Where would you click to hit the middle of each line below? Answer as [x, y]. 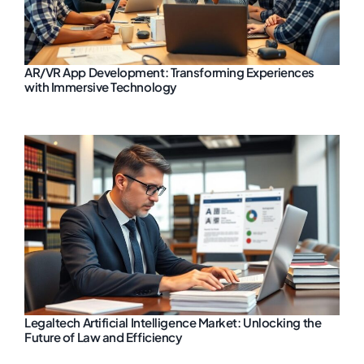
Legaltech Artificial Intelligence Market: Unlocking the [173, 323]
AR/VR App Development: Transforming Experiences [169, 72]
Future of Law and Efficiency [104, 337]
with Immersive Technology [101, 87]
